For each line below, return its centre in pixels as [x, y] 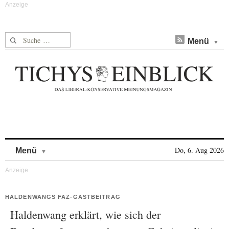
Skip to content [73, 145]
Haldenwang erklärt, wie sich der [85, 214]
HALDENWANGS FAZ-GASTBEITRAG [63, 197]
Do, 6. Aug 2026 [199, 150]
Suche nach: [25, 38]
